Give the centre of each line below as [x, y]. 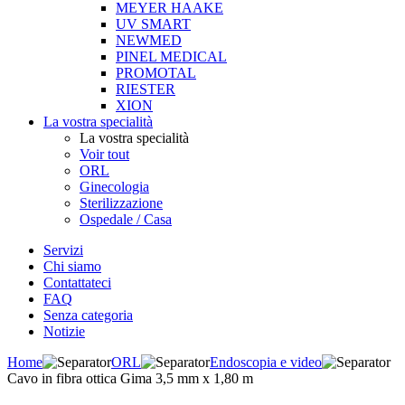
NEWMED [149, 40]
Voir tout [104, 154]
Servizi [63, 250]
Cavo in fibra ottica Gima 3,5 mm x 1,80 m [130, 378]
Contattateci [77, 283]
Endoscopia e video [266, 362]
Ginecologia [114, 187]
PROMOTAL [156, 73]
